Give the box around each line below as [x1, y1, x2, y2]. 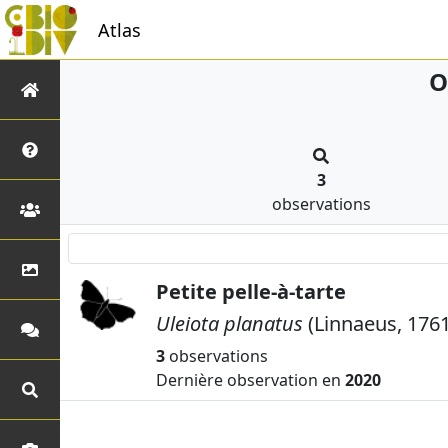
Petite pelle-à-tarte [156, 278, 346, 305]
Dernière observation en [156, 369, 345, 391]
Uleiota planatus [156, 310, 303, 337]
